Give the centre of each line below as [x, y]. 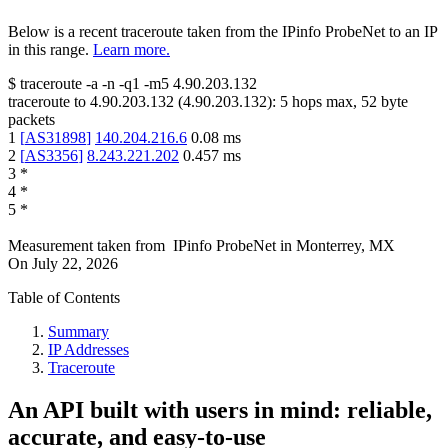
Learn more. [131, 50]
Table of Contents [64, 298]
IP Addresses [88, 350]
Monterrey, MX [345, 246]
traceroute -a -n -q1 [80, 84]
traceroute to [47, 102]
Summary [78, 332]
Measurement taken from [86, 246]
